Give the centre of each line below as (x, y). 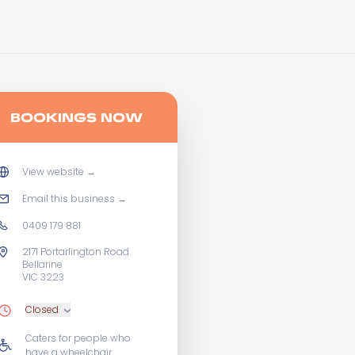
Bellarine (42, 264)
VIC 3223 (43, 277)
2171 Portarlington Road (76, 252)
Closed (42, 309)
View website (53, 172)
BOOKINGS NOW (76, 117)
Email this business (69, 198)
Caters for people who (78, 338)
